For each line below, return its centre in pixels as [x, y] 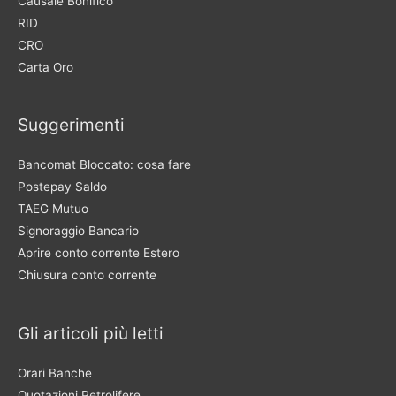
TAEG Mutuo [53, 209]
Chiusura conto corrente [87, 275]
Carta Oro [46, 67]
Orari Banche [55, 373]
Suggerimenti [71, 125]
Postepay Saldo [62, 187]
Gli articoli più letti [91, 333]
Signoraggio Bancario [78, 231]
